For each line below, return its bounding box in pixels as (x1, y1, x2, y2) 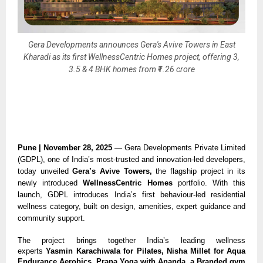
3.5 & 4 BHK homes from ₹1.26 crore (68, 64, 195, 74)
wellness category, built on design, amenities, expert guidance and (18, 202, 245, 211)
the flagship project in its (151, 167, 246, 176)
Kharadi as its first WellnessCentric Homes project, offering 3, (23, 52, 240, 62)
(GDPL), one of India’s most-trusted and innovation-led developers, (18, 155, 245, 164)
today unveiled (18, 167, 73, 176)
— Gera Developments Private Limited (112, 143, 245, 153)
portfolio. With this (172, 178, 246, 188)
